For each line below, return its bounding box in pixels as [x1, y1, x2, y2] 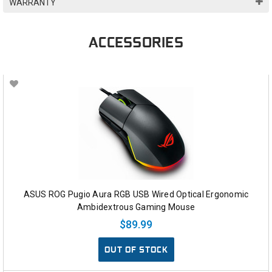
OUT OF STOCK [104, 244, 168, 256]
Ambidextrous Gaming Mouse [76, 202, 195, 212]
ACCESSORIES [89, 32, 183, 52]
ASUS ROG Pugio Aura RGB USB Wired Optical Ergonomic [23, 189, 249, 200]
